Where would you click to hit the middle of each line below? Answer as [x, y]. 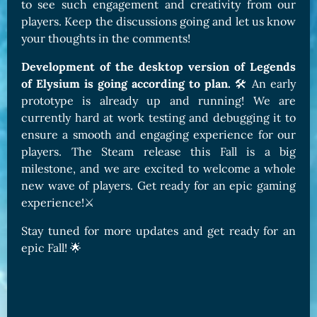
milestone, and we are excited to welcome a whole [158, 168]
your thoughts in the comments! [106, 38]
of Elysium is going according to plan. [126, 83]
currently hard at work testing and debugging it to [158, 117]
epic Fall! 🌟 [51, 248]
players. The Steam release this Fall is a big [158, 151]
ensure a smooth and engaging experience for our [158, 134]
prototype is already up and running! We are [158, 100]
